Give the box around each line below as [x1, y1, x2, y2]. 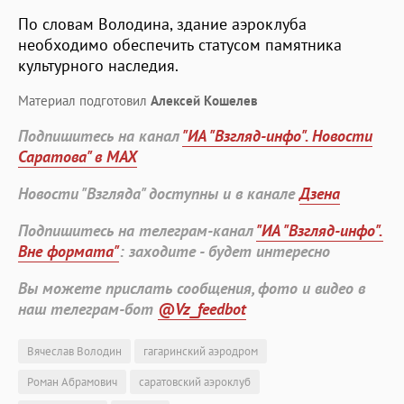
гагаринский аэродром [143, 343, 258, 359]
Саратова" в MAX [18, 145, 137, 167]
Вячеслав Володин [27, 343, 122, 359]
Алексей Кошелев [151, 91, 258, 109]
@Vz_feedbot [158, 298, 246, 319]
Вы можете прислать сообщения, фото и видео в [18, 277, 365, 298]
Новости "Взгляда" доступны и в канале [18, 182, 299, 204]
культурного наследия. [18, 54, 179, 76]
